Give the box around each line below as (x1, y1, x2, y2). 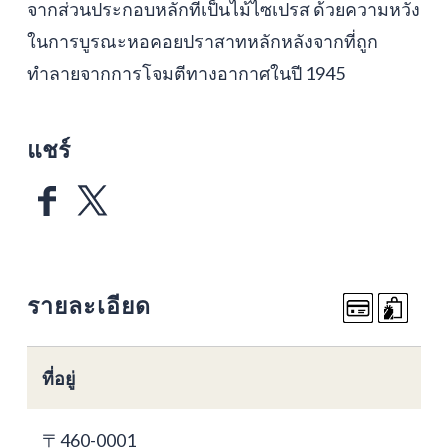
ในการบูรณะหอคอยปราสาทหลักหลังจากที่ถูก (26, 29, 378, 52)
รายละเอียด (26, 290, 152, 319)
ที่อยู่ (41, 366, 75, 389)
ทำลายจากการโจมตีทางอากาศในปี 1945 (26, 61, 345, 84)
